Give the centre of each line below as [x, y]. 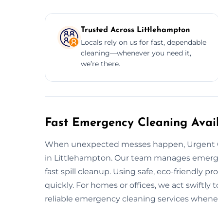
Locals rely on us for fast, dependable [144, 42]
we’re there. [100, 64]
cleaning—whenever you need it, [136, 53]
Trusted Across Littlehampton [136, 30]
